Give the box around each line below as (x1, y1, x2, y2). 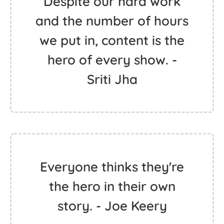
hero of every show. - (47, 51, 177, 68)
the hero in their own (48, 178, 175, 194)
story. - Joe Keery (57, 197, 167, 214)
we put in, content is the (39, 32, 184, 48)
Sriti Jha (86, 71, 137, 87)
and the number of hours (35, 12, 188, 29)
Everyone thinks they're (40, 158, 184, 175)
